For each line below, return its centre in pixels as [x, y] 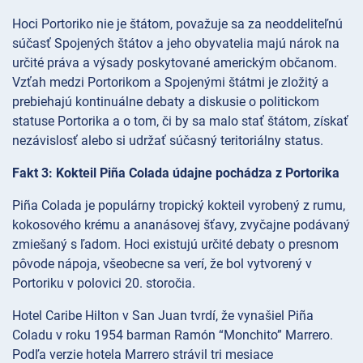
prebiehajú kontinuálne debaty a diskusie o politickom [166, 101]
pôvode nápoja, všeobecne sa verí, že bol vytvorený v [162, 263]
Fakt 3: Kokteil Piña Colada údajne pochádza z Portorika [176, 173]
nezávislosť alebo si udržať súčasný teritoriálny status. [168, 140]
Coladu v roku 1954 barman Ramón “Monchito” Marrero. [173, 335]
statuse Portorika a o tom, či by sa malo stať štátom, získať [180, 121]
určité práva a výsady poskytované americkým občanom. [175, 62]
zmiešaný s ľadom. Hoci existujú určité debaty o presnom [175, 244]
